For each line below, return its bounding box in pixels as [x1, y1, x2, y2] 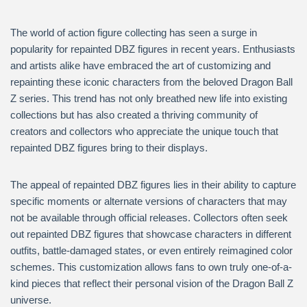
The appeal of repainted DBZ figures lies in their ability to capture [10, 179, 296, 191]
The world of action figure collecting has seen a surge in [10, 27, 257, 38]
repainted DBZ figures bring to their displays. [10, 142, 208, 153]
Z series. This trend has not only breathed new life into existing [10, 93, 287, 104]
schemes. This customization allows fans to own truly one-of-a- [10, 261, 292, 273]
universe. [10, 294, 51, 306]
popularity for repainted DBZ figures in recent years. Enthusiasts [10, 43, 295, 55]
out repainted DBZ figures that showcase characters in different [10, 228, 291, 240]
